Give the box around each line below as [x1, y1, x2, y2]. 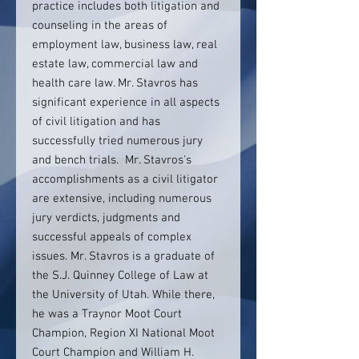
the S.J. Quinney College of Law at [32, 268, 208, 283]
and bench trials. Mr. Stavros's [32, 153, 192, 167]
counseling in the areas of [32, 18, 167, 33]
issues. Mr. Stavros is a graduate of [32, 249, 215, 264]
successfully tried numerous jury [32, 134, 203, 148]
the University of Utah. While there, [32, 288, 215, 302]
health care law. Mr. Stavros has [32, 76, 198, 91]
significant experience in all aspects [32, 95, 220, 110]
